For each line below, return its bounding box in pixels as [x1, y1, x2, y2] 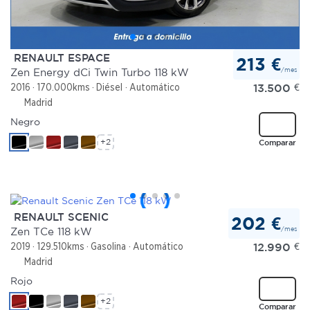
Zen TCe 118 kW [10, 226, 92, 238]
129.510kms [37, 241, 84, 253]
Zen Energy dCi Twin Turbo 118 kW [10, 66, 189, 79]
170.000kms [37, 82, 90, 93]
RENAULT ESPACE [10, 51, 110, 64]
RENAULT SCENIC [10, 210, 109, 223]
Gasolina [91, 241, 127, 253]
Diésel [96, 82, 123, 93]
